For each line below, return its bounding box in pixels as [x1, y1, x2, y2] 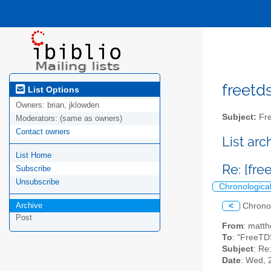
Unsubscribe [16, 177, 59, 187]
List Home [16, 151, 51, 160]
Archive [16, 201, 42, 211]
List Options [25, 84, 79, 94]
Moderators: [16, 114, 60, 123]
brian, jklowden [47, 100, 99, 110]
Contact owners [16, 127, 70, 137]
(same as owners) [60, 114, 122, 123]
